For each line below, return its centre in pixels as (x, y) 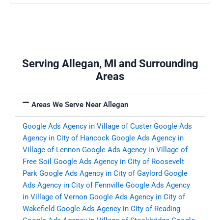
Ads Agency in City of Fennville (73, 185)
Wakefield (39, 209)
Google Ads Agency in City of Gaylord (101, 174)
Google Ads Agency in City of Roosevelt (119, 162)
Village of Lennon (51, 150)
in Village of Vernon (55, 197)
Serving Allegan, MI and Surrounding (110, 64)
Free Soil (37, 162)
